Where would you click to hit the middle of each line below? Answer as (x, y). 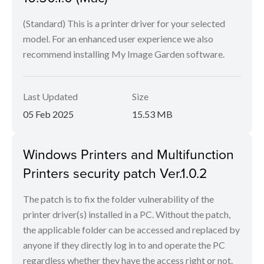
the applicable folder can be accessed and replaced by (131, 230)
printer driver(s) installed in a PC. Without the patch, (127, 214)
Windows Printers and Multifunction (128, 154)
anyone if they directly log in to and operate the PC (124, 245)
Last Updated (50, 96)
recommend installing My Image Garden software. (124, 54)
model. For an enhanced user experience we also (118, 39)
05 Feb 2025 (48, 114)
